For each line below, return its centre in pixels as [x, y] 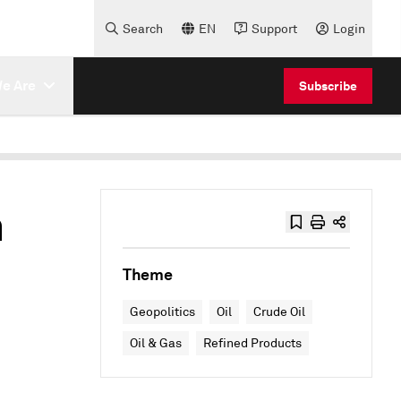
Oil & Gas [156, 343]
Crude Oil [279, 312]
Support [274, 29]
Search [143, 29]
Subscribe [328, 85]
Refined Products [252, 343]
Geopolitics [162, 312]
